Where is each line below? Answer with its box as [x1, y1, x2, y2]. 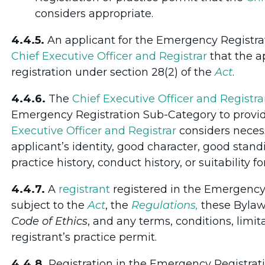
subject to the [11, 198, 88, 212]
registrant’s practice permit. [11, 230, 157, 244]
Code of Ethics [11, 214, 88, 228]
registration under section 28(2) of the [11, 65, 215, 79]
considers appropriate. [35, 7, 153, 20]
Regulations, [131, 198, 198, 212]
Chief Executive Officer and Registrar [11, 49, 207, 63]
